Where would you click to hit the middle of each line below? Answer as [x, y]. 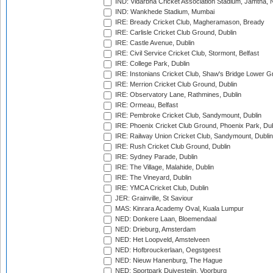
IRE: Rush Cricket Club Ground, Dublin [172, 147]
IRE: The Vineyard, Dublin [152, 178]
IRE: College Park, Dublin [151, 64]
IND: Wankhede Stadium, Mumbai [164, 12]
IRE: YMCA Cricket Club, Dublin [161, 188]
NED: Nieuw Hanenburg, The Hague [168, 261]
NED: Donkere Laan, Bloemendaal [165, 219]
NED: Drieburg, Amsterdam [154, 229]
